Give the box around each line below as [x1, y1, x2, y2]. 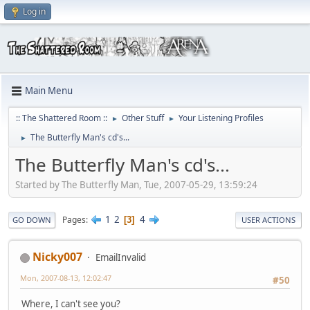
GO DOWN [12, 215, 51, 226]
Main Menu [25, 84, 73, 98]
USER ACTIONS [241, 215, 295, 226]
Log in [23, 6, 46, 17]
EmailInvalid [95, 251, 146, 264]
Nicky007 [33, 249, 82, 265]
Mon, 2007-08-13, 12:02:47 [20, 273, 111, 284]
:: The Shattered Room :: [16, 111, 107, 124]
